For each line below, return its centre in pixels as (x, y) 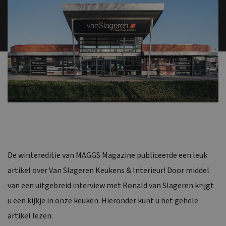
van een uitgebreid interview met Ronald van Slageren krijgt (111, 185)
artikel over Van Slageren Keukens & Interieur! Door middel (108, 170)
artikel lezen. (30, 216)
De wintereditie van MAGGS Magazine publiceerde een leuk (107, 155)
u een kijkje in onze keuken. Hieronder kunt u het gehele (103, 201)
